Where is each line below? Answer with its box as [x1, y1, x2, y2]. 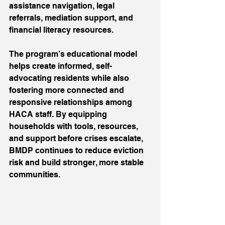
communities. [9, 170, 60, 179]
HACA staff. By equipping [9, 109, 109, 119]
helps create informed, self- [9, 61, 112, 71]
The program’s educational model [9, 49, 139, 59]
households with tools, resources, [9, 122, 140, 131]
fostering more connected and [9, 85, 126, 95]
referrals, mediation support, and [9, 13, 135, 23]
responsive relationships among [9, 97, 134, 107]
